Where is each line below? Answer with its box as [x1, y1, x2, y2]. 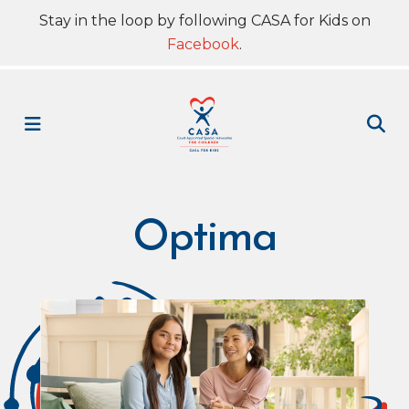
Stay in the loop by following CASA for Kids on [38, 12, 371, 29]
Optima [132, 217, 277, 261]
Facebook [167, 36, 239, 53]
